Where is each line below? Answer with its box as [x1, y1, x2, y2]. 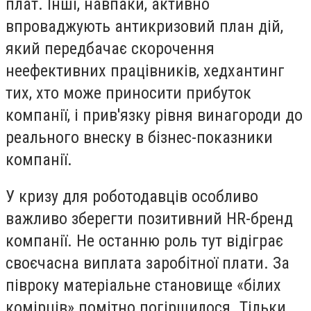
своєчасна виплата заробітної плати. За [6, 253, 289, 274]
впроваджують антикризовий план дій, [6, 16, 283, 36]
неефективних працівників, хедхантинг [6, 60, 285, 81]
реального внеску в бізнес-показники [6, 127, 273, 147]
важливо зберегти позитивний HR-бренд [6, 209, 293, 229]
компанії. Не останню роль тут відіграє [6, 231, 283, 251]
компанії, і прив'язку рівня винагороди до [6, 105, 303, 125]
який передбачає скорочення [6, 38, 215, 58]
